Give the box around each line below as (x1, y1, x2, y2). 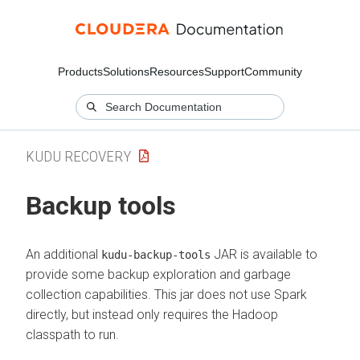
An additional (26, 246, 101, 262)
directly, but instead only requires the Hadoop (26, 306, 278, 322)
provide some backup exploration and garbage (26, 266, 291, 282)
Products (58, 65, 103, 78)
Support (204, 65, 244, 78)
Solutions (103, 65, 149, 78)
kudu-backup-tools (101, 247, 211, 261)
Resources (149, 65, 204, 78)
